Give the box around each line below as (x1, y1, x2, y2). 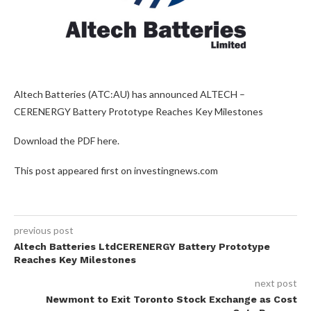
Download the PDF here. (14, 134, 119, 146)
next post (255, 276, 297, 289)
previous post (14, 224, 74, 236)
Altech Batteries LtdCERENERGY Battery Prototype (14, 240, 270, 252)
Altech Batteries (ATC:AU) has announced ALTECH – (14, 87, 245, 100)
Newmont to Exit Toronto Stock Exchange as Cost (46, 293, 297, 305)
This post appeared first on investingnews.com (14, 164, 218, 176)
